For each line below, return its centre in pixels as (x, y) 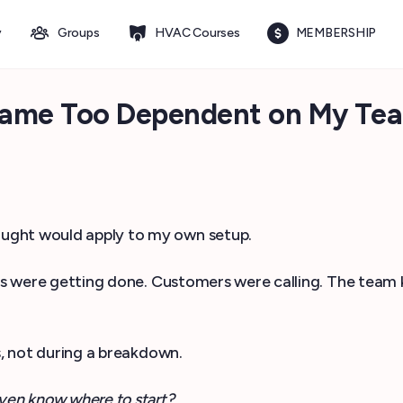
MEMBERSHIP (336, 33)
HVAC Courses (197, 33)
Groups (78, 33)
